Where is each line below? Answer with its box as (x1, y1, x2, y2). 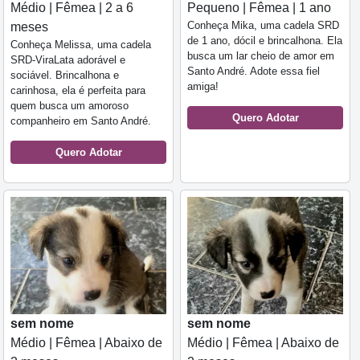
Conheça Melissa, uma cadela (10, 39, 151, 51)
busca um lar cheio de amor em (187, 50, 334, 63)
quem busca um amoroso (10, 100, 129, 112)
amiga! (187, 80, 219, 93)
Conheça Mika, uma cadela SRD (187, 19, 339, 32)
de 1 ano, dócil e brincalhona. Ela (187, 35, 342, 47)
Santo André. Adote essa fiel (187, 65, 320, 78)
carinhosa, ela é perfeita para (10, 84, 145, 97)
